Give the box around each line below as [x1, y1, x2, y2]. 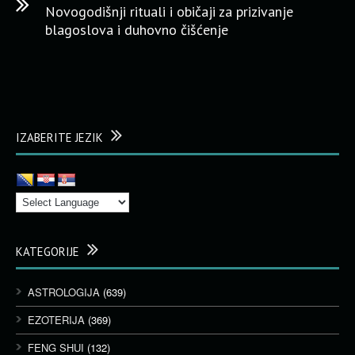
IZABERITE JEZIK [16, 130, 103, 145]
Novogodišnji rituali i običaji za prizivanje [45, 2, 293, 21]
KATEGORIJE [16, 244, 79, 259]
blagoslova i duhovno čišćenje [45, 21, 228, 39]
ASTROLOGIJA [28, 284, 100, 300]
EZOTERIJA [28, 312, 85, 327]
